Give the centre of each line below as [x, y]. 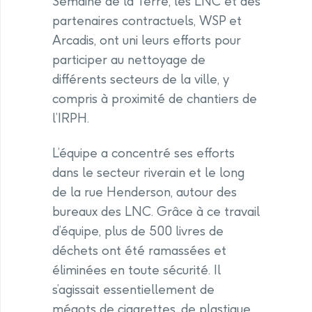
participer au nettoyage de [129, 60]
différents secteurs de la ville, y [141, 79]
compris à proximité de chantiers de [155, 99]
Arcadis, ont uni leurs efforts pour [147, 40]
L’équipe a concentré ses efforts [143, 153]
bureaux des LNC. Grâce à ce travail [156, 212]
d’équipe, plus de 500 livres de [138, 231]
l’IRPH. [71, 118]
